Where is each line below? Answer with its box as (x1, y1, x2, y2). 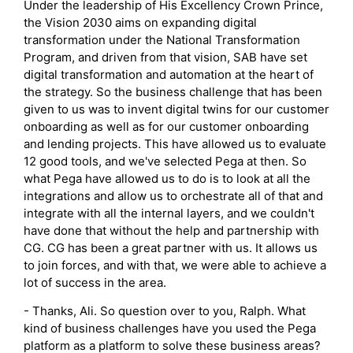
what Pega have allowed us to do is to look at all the (24, 170, 310, 186)
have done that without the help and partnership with (24, 222, 319, 238)
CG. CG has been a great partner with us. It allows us (24, 240, 318, 255)
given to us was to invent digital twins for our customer (24, 101, 329, 117)
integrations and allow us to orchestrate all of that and (24, 188, 323, 203)
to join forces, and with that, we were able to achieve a (24, 257, 326, 273)
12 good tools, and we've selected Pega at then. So (24, 153, 307, 169)
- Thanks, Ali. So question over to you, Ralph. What (24, 303, 306, 318)
